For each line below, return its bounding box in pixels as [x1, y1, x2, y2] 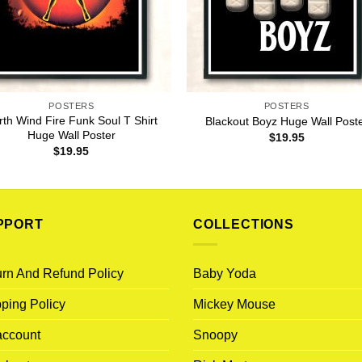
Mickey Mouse [193, 297, 276, 311]
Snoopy [193, 327, 238, 342]
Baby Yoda [193, 266, 256, 280]
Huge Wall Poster [27, 128, 116, 141]
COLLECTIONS [193, 217, 294, 232]
